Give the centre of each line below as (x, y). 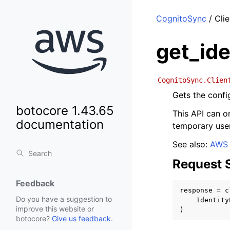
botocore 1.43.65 (65, 111)
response (196, 190)
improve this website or (55, 209)
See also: (191, 144)
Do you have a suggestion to (64, 199)
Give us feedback (81, 219)
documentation (60, 125)
